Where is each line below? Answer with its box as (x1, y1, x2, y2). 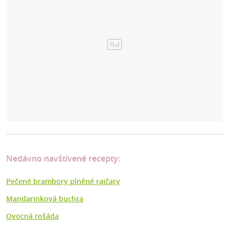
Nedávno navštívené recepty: (6, 153, 120, 165)
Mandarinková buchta (6, 194, 83, 204)
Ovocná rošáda (6, 211, 59, 221)
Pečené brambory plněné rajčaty (6, 176, 120, 187)
